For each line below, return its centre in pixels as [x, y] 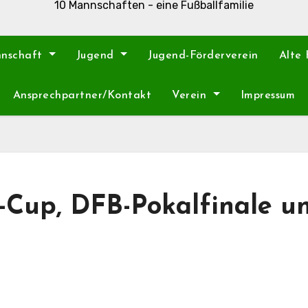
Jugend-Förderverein [203, 56]
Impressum [268, 96]
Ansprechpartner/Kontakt [82, 96]
